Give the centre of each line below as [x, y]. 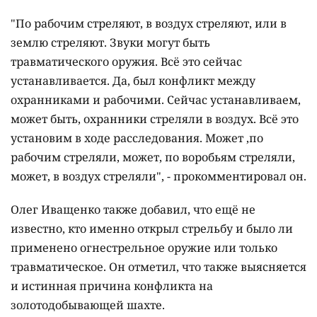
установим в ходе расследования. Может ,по [137, 138]
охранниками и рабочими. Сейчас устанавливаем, [156, 100]
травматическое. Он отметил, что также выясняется [158, 267]
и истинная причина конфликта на [112, 286]
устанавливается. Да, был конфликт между [133, 81]
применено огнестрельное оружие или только [144, 248]
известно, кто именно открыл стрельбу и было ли [152, 229]
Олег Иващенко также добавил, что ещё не [133, 210]
